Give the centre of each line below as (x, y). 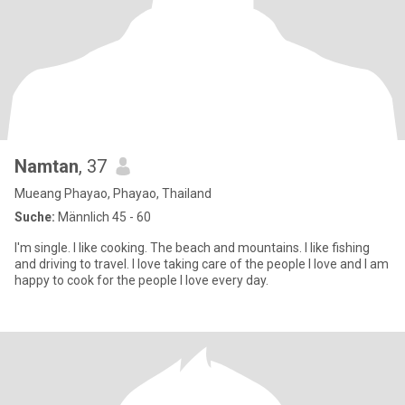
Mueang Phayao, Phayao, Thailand (113, 193)
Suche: (35, 217)
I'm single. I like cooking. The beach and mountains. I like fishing (44, 248)
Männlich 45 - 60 (103, 217)
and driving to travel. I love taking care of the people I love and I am (202, 264)
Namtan (47, 166)
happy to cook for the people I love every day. (141, 280)
